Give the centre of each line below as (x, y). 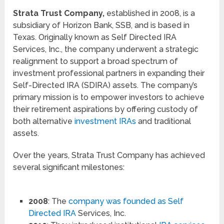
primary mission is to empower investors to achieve (109, 97)
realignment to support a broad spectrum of (96, 61)
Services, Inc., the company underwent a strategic (106, 49)
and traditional (164, 121)
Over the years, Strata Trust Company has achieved (109, 155)
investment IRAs (105, 121)
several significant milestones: (69, 167)
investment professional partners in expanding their (109, 73)
